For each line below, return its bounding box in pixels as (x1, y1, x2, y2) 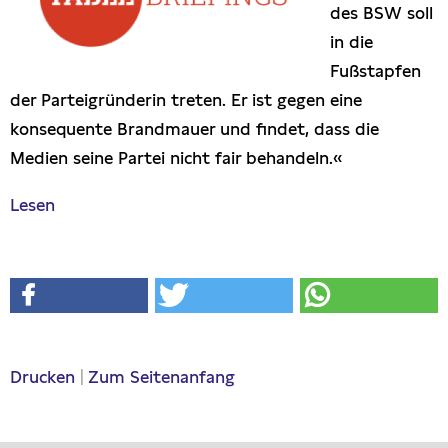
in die (330, 32, 373, 53)
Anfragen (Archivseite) (32, 128, 210, 148)
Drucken (10, 367, 75, 388)
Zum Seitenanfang (88, 367, 235, 388)
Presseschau (32, 16, 129, 36)
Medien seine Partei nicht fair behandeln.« (10, 148, 342, 169)
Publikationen (32, 72, 142, 92)
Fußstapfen (330, 61, 421, 82)
